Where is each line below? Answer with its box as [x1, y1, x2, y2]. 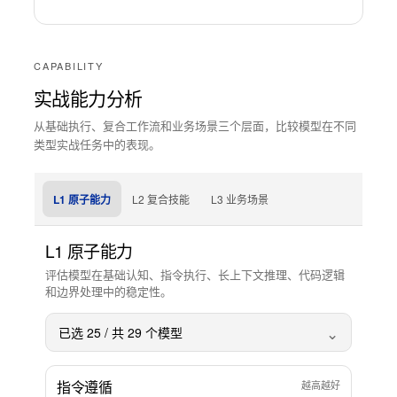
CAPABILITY [34, 58, 104, 73]
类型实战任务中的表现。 [34, 136, 160, 152]
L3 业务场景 [211, 191, 269, 206]
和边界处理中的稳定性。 [45, 283, 172, 300]
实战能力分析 [34, 84, 143, 111]
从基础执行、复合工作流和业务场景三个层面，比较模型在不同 [34, 117, 356, 134]
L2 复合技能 [132, 191, 190, 206]
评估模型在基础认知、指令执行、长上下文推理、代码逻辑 [45, 266, 345, 283]
